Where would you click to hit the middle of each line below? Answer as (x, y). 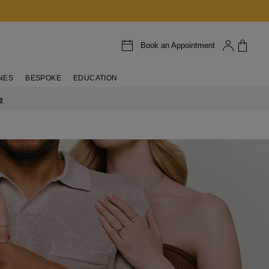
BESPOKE (43, 78)
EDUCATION (95, 78)
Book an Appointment (177, 45)
